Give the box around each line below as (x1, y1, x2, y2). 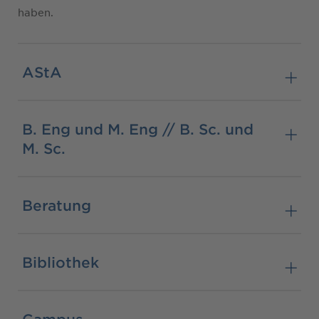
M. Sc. (22, 139, 66, 157)
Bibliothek (22, 253, 99, 271)
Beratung (22, 196, 91, 214)
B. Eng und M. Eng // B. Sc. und (22, 120, 253, 137)
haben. (18, 5, 53, 19)
